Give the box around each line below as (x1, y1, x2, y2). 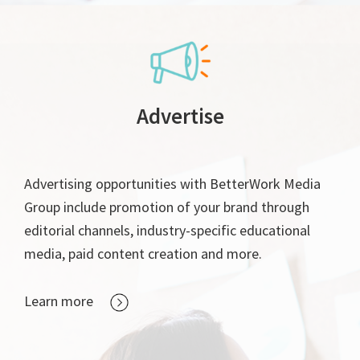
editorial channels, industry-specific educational (24, 220, 310, 239)
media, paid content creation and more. (24, 243, 262, 263)
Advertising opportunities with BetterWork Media (24, 174, 321, 193)
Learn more (24, 291, 93, 310)
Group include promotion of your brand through (24, 197, 309, 216)
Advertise (136, 101, 224, 129)
